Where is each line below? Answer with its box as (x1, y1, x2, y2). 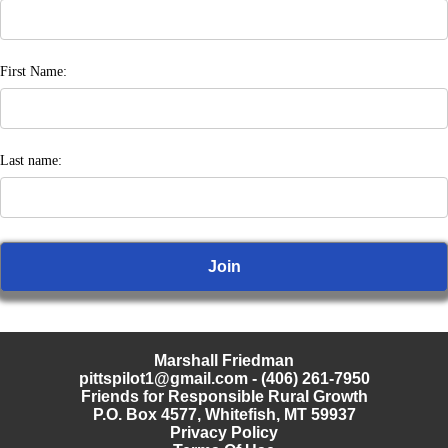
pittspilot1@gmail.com (78, 370, 248, 388)
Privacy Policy (170, 424, 278, 442)
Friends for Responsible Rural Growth (80, 388, 368, 406)
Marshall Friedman (154, 352, 294, 370)
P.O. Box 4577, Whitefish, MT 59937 (92, 406, 356, 424)
